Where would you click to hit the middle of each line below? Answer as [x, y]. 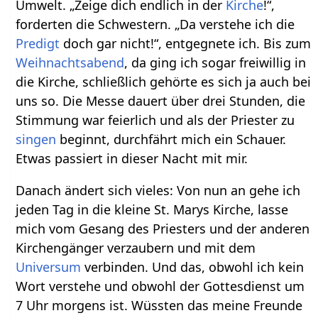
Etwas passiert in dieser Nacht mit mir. [132, 158]
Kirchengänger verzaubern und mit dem [136, 247]
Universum [49, 267]
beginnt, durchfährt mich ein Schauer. [171, 139]
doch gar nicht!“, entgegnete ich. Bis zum [186, 43]
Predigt [38, 43]
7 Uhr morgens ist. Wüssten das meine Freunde [159, 305]
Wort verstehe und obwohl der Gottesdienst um [160, 286]
